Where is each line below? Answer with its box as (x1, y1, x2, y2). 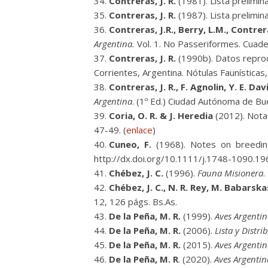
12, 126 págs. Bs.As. (94, 196, 177, 208)
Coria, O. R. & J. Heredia (109, 109, 213, 121)
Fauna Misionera (197, 167, 263, 179)
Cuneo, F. (109, 138, 154, 150)
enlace (126, 124, 153, 136)
